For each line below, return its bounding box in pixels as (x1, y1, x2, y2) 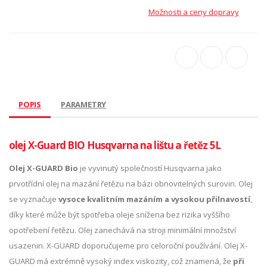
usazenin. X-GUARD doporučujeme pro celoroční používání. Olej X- (9, 240, 247, 251)
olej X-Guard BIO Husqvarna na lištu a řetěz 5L (9, 138, 221, 152)
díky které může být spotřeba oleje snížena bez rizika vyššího (9, 209, 230, 220)
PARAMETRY (61, 98, 107, 110)
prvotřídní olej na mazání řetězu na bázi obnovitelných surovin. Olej (9, 178, 253, 189)
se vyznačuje (9, 193, 58, 204)
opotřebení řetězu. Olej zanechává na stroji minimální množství (9, 224, 236, 235)
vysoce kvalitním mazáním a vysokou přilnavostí (58, 193, 250, 204)
